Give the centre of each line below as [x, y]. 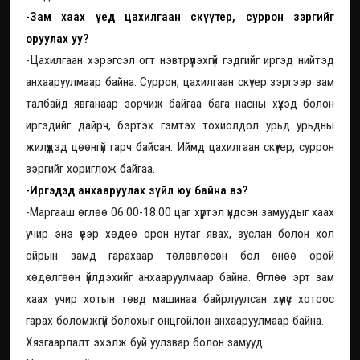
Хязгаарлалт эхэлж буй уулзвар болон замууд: [145, 342]
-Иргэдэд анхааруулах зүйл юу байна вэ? [137, 190]
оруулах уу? [57, 38]
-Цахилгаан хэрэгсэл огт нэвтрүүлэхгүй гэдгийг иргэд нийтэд [180, 60]
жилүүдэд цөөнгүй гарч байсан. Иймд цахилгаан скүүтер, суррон [180, 147]
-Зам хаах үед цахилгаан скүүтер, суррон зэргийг [180, 16]
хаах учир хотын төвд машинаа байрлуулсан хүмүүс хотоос [180, 299]
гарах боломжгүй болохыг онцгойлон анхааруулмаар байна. [178, 320]
